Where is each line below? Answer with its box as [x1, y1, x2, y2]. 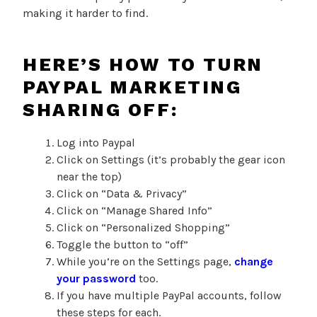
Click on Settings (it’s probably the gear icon [57, 153, 285, 167]
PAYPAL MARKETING [23, 76, 242, 98]
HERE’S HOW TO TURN [23, 53, 263, 75]
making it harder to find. [23, 6, 148, 21]
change [234, 255, 273, 269]
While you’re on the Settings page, [57, 255, 234, 269]
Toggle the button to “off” [57, 238, 188, 252]
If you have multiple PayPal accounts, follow [57, 289, 282, 303]
